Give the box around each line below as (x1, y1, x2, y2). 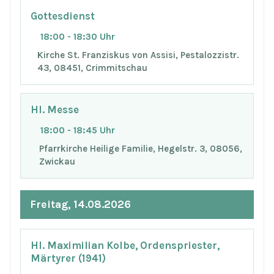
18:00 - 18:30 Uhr (40, 31, 115, 42)
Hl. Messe (31, 104, 79, 116)
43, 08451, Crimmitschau (37, 62, 147, 73)
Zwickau (39, 155, 75, 167)
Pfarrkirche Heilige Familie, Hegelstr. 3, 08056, (39, 143, 242, 154)
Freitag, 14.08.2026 (30, 198, 131, 210)
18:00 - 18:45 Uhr (40, 125, 115, 136)
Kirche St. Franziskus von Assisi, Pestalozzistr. (37, 49, 239, 61)
